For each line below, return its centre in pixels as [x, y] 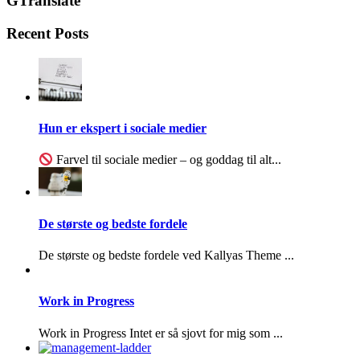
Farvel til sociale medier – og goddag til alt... [168, 160]
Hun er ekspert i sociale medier [123, 128]
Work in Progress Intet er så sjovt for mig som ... [161, 333]
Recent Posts [47, 33]
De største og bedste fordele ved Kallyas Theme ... [166, 255]
